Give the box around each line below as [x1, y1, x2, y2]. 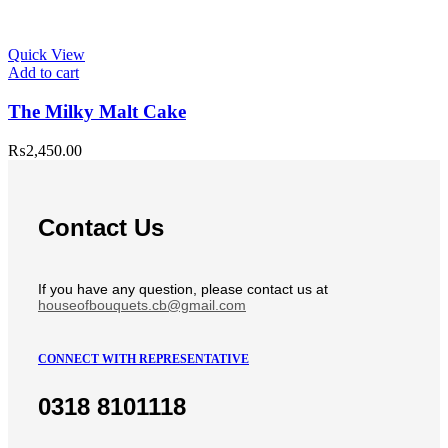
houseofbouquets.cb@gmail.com [38, 296, 246, 313]
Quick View [8, 46, 85, 64]
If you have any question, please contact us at [38, 280, 328, 297]
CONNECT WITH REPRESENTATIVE [38, 351, 249, 366]
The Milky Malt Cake [8, 101, 186, 123]
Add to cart [8, 64, 79, 82]
